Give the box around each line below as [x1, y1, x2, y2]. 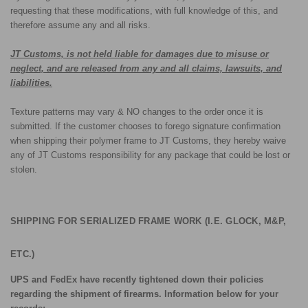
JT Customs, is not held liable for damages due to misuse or [10, 49, 269, 59]
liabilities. [10, 78, 52, 88]
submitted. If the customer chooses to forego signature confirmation [10, 121, 280, 131]
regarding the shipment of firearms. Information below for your [10, 288, 278, 299]
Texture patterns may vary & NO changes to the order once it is [10, 107, 263, 117]
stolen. [10, 164, 37, 175]
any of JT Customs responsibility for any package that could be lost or [10, 150, 290, 160]
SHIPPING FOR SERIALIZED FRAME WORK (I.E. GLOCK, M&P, [10, 215, 286, 226]
